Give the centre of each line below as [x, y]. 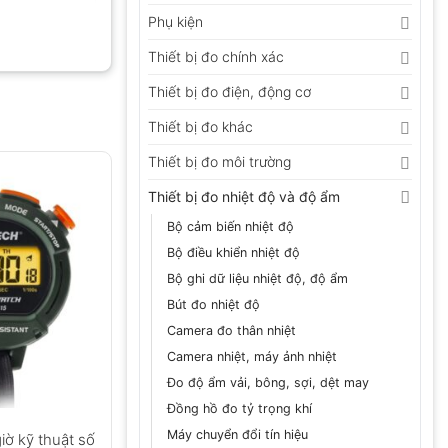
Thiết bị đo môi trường [219, 162]
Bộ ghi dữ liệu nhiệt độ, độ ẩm [257, 279]
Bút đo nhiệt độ [213, 305]
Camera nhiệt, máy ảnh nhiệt [252, 357]
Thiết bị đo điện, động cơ [229, 92]
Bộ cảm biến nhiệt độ [230, 227]
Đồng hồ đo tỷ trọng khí [239, 409]
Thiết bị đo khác [200, 127]
